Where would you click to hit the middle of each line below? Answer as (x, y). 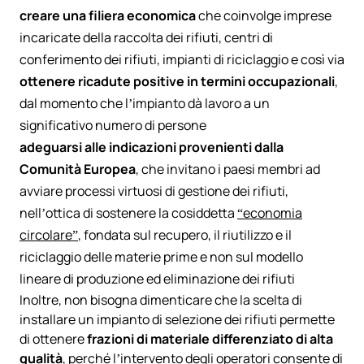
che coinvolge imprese (264, 16)
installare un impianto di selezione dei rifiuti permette (177, 320)
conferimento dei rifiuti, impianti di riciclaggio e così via (182, 60)
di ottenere (53, 339)
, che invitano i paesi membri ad (228, 169)
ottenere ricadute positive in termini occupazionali (177, 82)
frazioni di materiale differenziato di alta (210, 339)
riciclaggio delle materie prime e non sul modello (161, 257)
